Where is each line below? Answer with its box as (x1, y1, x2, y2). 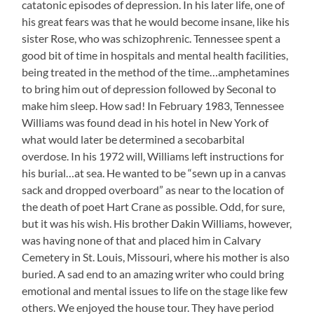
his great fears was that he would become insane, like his (22, 14, 290, 28)
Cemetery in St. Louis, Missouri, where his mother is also (22, 250, 290, 264)
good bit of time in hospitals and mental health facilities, (22, 48, 289, 62)
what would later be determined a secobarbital (22, 132, 245, 146)
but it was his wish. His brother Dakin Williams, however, (22, 216, 292, 230)
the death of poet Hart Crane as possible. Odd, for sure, (22, 199, 285, 213)
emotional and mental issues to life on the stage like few (22, 283, 288, 297)
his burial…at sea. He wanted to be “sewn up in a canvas (22, 165, 287, 179)
